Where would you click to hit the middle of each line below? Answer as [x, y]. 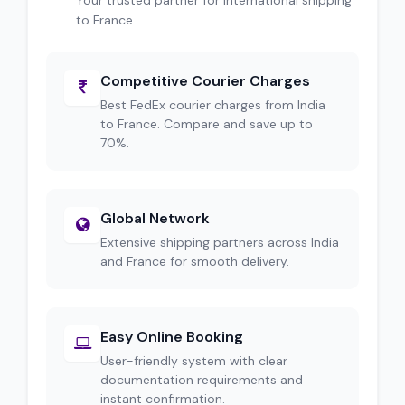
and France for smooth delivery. [195, 261]
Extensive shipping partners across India [220, 242]
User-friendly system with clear [194, 361]
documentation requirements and [202, 380]
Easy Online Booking [172, 337]
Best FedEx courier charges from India [213, 105]
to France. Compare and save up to [207, 124]
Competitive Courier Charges [205, 81]
